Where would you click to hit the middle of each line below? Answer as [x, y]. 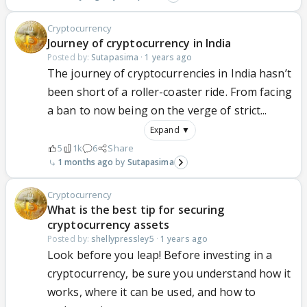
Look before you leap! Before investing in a [160, 255]
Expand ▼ [170, 130]
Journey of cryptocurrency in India [139, 44]
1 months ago [86, 162]
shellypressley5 [123, 239]
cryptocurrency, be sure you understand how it [169, 274]
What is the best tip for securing [136, 210]
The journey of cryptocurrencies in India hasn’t [169, 74]
